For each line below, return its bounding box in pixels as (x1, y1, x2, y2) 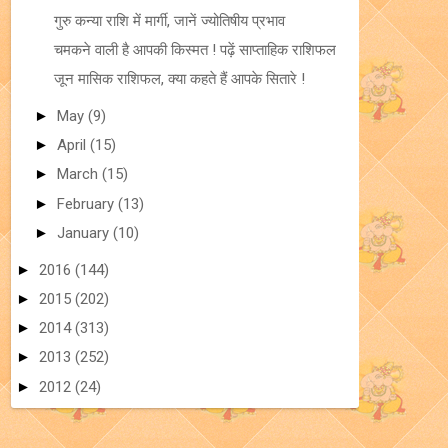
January (57, 223, 113, 242)
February (57, 194, 118, 213)
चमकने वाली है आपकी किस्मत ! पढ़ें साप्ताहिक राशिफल (53, 40, 336, 59)
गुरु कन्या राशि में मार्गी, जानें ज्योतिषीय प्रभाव (53, 11, 285, 30)
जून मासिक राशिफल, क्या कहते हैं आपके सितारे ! (53, 70, 305, 88)
